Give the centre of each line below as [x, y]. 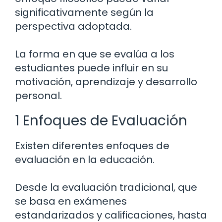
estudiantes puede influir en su [91, 68]
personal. [38, 96]
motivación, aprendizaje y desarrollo [106, 82]
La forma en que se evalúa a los [95, 54]
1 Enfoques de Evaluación [101, 121]
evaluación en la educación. [85, 160]
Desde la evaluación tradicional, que [106, 188]
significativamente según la [84, 13]
